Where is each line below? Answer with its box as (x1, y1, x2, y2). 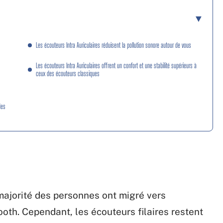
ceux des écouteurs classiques (36, 69, 100, 78)
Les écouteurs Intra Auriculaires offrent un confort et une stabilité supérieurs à (36, 61, 197, 70)
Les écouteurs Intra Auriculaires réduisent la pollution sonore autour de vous (36, 41, 191, 49)
